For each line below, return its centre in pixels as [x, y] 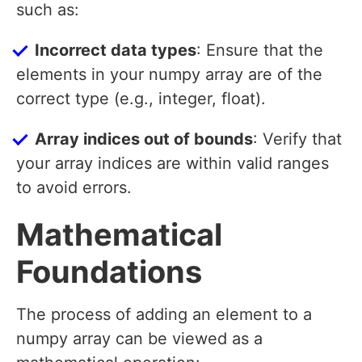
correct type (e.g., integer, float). [141, 99]
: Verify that [297, 139]
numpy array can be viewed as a [139, 339]
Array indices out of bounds [144, 139]
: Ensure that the [260, 51]
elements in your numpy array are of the [169, 75]
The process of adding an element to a [164, 315]
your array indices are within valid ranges [173, 164]
